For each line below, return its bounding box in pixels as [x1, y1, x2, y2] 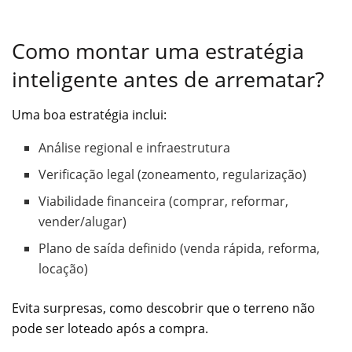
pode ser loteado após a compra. [12, 320, 208, 338]
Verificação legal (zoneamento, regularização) [38, 166, 307, 184]
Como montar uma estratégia [12, 36, 304, 66]
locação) [38, 260, 89, 278]
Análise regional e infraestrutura [38, 139, 231, 157]
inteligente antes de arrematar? [12, 64, 324, 94]
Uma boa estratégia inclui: [12, 106, 167, 124]
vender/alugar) [38, 213, 127, 231]
